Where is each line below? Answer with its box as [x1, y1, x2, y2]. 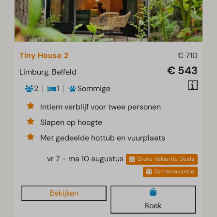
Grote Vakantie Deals [137, 155, 194, 163]
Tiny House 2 [19, 50, 69, 61]
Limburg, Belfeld [19, 66, 77, 77]
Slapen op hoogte [40, 117, 103, 127]
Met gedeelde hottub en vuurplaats [40, 132, 166, 143]
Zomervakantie [154, 168, 194, 176]
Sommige [77, 83, 111, 93]
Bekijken [49, 187, 79, 198]
